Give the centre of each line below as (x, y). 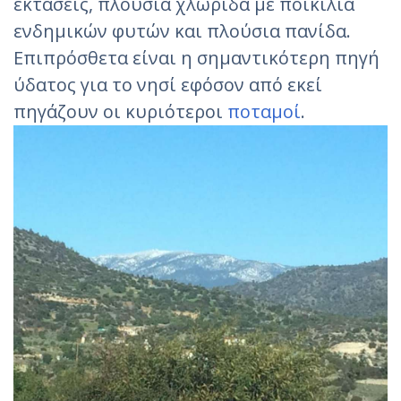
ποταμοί (264, 111)
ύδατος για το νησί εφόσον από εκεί (168, 85)
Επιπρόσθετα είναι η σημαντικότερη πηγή (196, 58)
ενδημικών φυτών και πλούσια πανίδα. (182, 31)
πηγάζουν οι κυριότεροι (120, 111)
